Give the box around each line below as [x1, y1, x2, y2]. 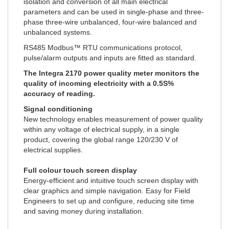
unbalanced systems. [24, 28, 92, 36]
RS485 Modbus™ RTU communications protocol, [24, 43, 182, 52]
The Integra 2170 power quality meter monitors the [24, 68, 199, 77]
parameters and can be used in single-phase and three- [24, 7, 204, 16]
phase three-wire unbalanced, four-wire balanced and [24, 17, 197, 26]
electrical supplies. [24, 145, 83, 154]
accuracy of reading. [24, 89, 95, 98]
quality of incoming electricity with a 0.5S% [24, 79, 174, 87]
